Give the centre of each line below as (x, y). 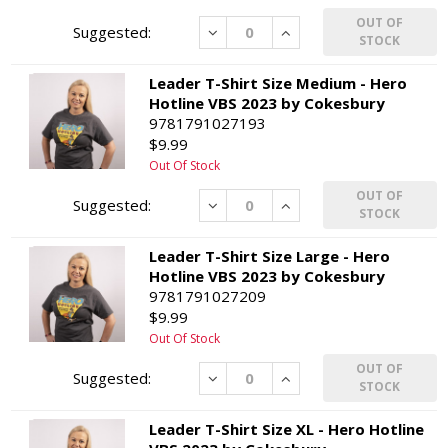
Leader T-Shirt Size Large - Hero (270, 256)
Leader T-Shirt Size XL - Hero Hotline (287, 429)
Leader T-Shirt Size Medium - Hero (278, 83)
